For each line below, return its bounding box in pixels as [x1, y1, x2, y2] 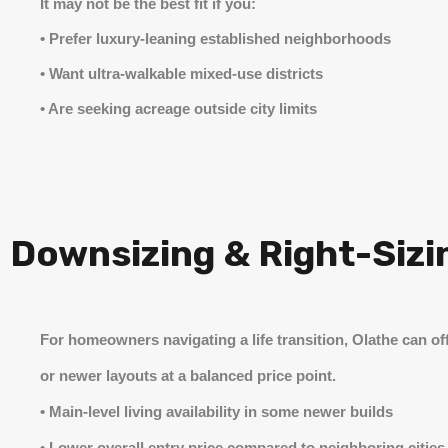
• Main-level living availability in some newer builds [40, 403, 393, 420]
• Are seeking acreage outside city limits [40, 100, 317, 117]
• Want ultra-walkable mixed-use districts [40, 65, 323, 82]
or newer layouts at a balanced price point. [40, 367, 336, 384]
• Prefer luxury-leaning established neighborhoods [40, 30, 391, 47]
